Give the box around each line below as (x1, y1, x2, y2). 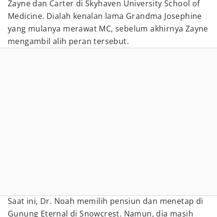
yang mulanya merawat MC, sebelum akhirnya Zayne (8, 23, 208, 34)
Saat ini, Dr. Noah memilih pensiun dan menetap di (8, 196, 203, 206)
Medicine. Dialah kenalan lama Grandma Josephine (8, 11, 202, 21)
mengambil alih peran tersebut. (8, 36, 129, 46)
